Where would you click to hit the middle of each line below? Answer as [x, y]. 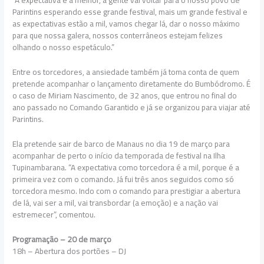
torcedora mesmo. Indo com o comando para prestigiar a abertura [127, 191]
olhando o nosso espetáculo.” [64, 47]
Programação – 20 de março [62, 239]
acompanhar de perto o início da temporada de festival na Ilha [119, 155]
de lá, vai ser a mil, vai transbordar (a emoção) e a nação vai [115, 202]
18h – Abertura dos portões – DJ [70, 251]
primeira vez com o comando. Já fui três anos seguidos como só [123, 179]
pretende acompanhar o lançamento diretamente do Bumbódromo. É [132, 84]
